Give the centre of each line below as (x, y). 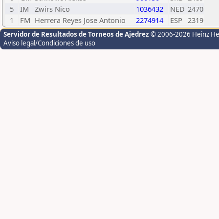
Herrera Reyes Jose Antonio (80, 20)
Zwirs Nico (52, 9)
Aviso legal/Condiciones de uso (49, 43)
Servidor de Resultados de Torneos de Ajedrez (77, 34)
